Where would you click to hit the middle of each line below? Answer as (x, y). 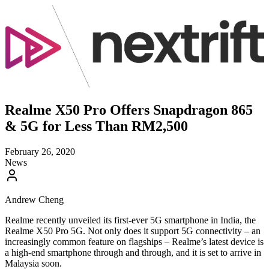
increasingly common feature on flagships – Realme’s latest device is (134, 242)
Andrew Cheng (34, 200)
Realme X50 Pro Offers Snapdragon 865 (129, 110)
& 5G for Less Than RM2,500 (96, 126)
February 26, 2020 (40, 152)
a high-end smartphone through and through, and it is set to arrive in (133, 252)
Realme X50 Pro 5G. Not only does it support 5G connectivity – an (133, 231)
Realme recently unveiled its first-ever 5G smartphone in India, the (130, 220)
